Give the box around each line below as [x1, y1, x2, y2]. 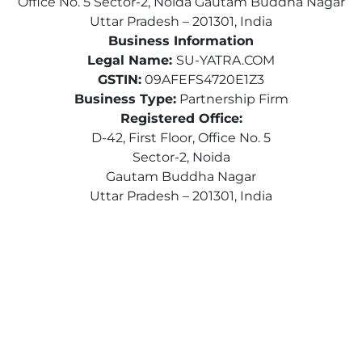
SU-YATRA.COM [176, 52, 275, 68]
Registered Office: [120, 110, 242, 126]
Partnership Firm [175, 90, 288, 107]
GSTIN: [98, 71, 141, 87]
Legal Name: [87, 52, 176, 68]
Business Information [108, 32, 254, 48]
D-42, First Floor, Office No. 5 [91, 129, 271, 145]
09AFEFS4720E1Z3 [141, 71, 264, 87]
